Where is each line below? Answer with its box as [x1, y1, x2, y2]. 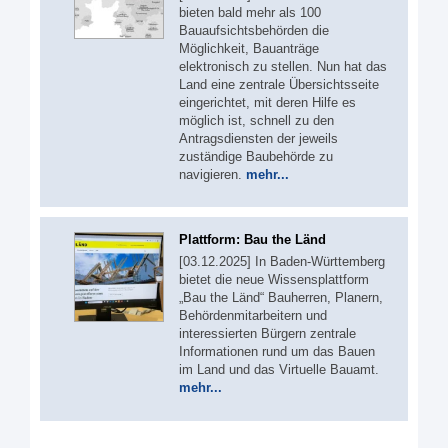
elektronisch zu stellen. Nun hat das [179, 58, 387, 74]
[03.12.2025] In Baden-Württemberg [179, 254, 385, 269]
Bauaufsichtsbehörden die [179, 22, 329, 38]
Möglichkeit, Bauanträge [179, 40, 319, 56]
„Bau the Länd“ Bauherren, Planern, [179, 290, 383, 305]
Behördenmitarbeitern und [179, 308, 327, 323]
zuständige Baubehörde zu [179, 148, 333, 164]
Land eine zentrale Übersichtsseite [179, 76, 379, 92]
